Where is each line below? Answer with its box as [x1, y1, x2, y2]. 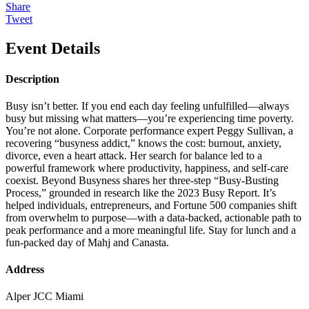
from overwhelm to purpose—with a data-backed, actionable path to [6, 211, 301, 223]
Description [6, 72, 59, 85]
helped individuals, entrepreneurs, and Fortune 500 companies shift [6, 199, 297, 211]
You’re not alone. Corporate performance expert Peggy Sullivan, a [6, 124, 293, 137]
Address [6, 263, 44, 276]
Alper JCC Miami [6, 290, 83, 303]
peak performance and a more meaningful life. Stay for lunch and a [6, 223, 296, 236]
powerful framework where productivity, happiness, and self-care [6, 161, 288, 174]
